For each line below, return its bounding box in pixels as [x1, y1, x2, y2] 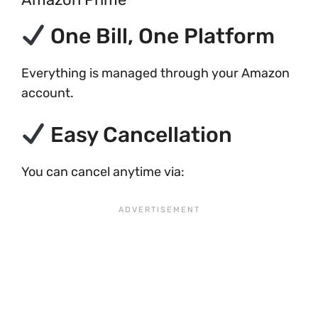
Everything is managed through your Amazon [21, 65, 290, 81]
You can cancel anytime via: [21, 164, 185, 180]
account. [21, 85, 74, 101]
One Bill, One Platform [45, 23, 275, 49]
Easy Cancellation [45, 122, 233, 148]
